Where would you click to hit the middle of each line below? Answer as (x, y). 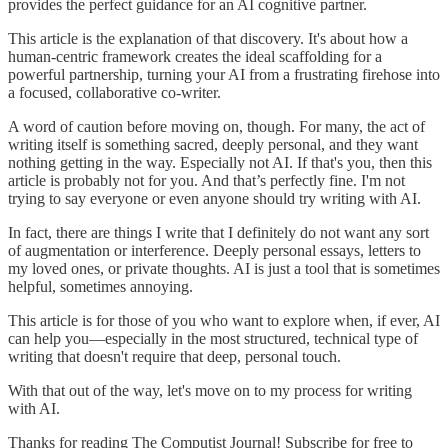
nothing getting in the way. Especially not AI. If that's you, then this (220, 162)
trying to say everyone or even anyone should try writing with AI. (214, 198)
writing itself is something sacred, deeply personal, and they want (213, 144)
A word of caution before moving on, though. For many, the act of (216, 126)
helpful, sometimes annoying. (100, 286)
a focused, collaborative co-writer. (114, 92)
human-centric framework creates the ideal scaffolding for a (195, 56)
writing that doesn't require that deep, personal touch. (174, 356)
